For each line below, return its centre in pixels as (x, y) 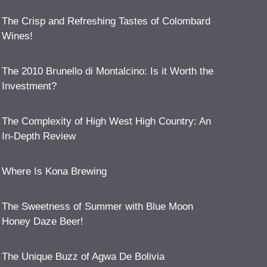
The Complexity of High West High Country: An (106, 121)
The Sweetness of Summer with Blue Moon (97, 206)
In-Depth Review (38, 136)
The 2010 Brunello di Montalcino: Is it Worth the (107, 71)
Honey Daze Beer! (42, 221)
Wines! (17, 36)
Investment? (29, 86)
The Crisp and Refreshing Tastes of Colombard (106, 21)
